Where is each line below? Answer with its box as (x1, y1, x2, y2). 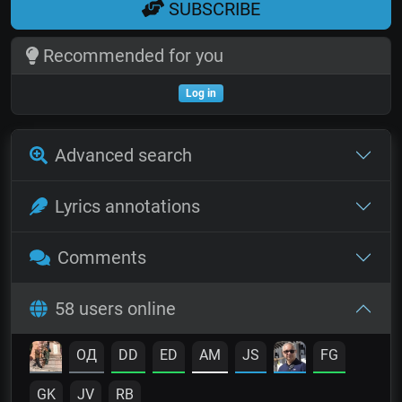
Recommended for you (38, 45, 223, 67)
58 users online (55, 298, 176, 320)
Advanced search (55, 144, 192, 167)
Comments (57, 247, 146, 269)
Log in (186, 87, 216, 100)
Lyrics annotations (55, 196, 200, 218)
